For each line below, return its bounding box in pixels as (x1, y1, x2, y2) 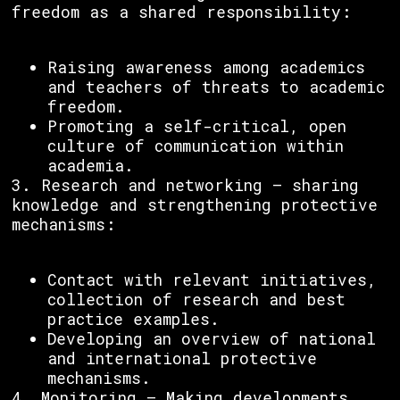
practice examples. (47, 309, 220, 329)
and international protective (47, 348, 317, 369)
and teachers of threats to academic (47, 77, 385, 97)
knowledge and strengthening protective (12, 195, 378, 215)
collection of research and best (47, 289, 346, 310)
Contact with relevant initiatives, (47, 270, 377, 290)
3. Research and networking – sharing (12, 175, 359, 196)
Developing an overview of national (47, 329, 376, 349)
